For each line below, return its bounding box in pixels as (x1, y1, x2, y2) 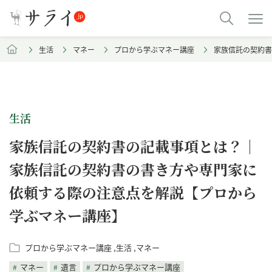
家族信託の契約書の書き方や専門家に (9, 158, 257, 180)
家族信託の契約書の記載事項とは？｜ (9, 135, 257, 157)
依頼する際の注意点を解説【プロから (9, 182, 257, 203)
